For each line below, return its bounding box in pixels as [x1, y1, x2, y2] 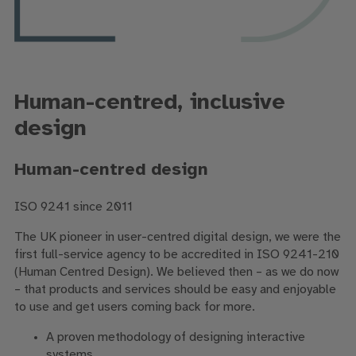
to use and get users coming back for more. [14, 300, 255, 315]
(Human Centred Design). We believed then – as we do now [14, 265, 339, 280]
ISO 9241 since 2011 [14, 200, 133, 215]
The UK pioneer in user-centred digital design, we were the [14, 230, 341, 245]
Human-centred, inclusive [14, 91, 285, 115]
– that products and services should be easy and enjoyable [14, 283, 336, 297]
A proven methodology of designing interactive [45, 331, 305, 345]
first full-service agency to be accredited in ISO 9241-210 [14, 248, 339, 262]
